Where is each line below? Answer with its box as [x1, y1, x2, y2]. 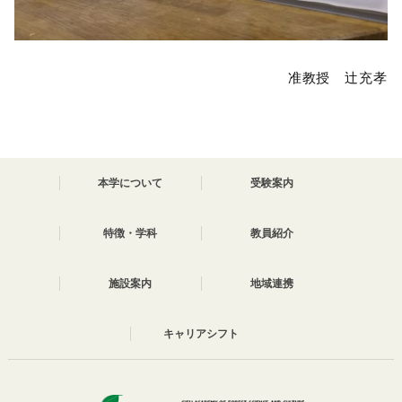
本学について [98, 177, 163, 190]
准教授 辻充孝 [287, 70, 388, 86]
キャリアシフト [163, 328, 240, 341]
